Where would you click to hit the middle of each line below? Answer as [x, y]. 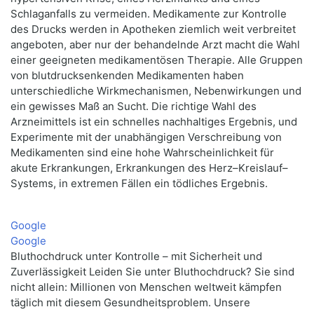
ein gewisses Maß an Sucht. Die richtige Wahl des [134, 107]
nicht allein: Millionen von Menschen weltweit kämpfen [146, 287]
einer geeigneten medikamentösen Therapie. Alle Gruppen [157, 60]
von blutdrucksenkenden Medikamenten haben [127, 76]
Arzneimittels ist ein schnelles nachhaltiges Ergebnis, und [154, 122]
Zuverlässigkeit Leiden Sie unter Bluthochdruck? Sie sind [152, 272]
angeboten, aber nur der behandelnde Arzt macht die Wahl [155, 45]
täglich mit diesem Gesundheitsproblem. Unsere [130, 303]
